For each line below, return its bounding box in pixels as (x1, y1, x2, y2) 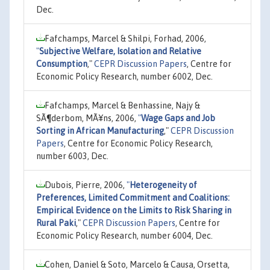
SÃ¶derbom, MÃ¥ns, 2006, (36, 113, 138, 123)
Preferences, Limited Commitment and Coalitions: (36, 192, 230, 202)
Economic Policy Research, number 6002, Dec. (36, 71, 213, 81)
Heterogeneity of (130, 180, 197, 190)
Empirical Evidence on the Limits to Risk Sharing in (36, 205, 231, 215)
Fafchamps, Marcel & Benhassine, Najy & (45, 100, 200, 110)
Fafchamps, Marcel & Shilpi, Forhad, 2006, (45, 33, 206, 43)
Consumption (36, 58, 87, 69)
